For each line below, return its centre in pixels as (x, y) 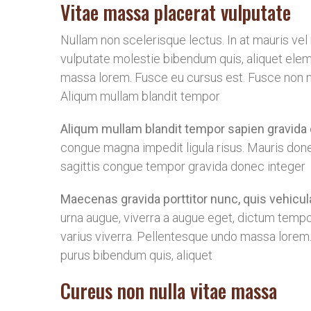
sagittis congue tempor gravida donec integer (183, 166)
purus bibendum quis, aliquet (136, 255)
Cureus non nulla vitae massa (169, 291)
